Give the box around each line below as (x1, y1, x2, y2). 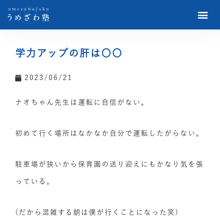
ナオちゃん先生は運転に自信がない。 (15, 99, 149, 106)
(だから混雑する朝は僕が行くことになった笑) (15, 209, 179, 216)
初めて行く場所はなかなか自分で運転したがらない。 (15, 130, 204, 137)
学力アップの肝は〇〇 (15, 48, 123, 58)
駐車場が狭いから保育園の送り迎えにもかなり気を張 (15, 161, 204, 167)
